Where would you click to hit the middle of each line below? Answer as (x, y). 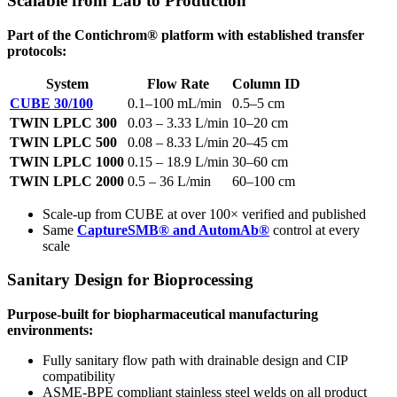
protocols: (37, 51)
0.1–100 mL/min (175, 103)
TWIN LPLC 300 (63, 122)
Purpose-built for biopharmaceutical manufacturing (163, 315)
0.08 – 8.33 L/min (178, 142)
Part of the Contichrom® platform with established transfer (186, 35)
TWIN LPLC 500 (63, 142)
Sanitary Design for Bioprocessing (130, 280)
